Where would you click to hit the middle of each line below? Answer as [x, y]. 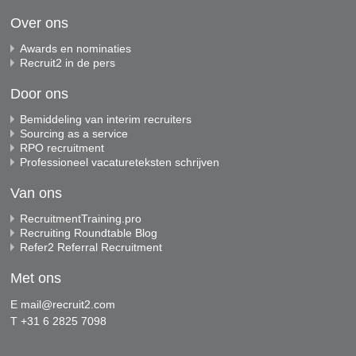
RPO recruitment [62, 147]
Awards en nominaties [76, 48]
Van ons [37, 193]
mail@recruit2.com [68, 304]
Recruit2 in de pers [68, 62]
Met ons [36, 278]
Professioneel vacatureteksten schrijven [120, 162]
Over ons [40, 23]
